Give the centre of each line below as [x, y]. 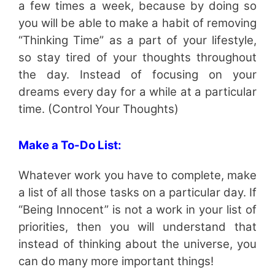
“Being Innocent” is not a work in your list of [137, 209]
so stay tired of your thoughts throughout [137, 57]
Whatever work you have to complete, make [137, 175]
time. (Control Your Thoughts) [99, 109]
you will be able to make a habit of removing [137, 23]
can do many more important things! [116, 261]
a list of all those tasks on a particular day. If [137, 192]
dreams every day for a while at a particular [137, 91]
